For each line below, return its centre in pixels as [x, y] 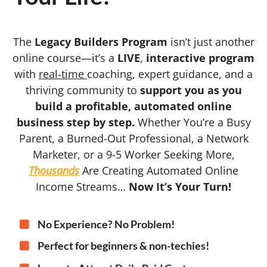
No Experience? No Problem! [106, 224]
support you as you [191, 90]
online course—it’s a [65, 58]
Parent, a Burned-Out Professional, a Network [133, 138]
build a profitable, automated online [133, 106]
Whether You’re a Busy [194, 122]
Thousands [54, 170]
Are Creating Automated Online [159, 170]
